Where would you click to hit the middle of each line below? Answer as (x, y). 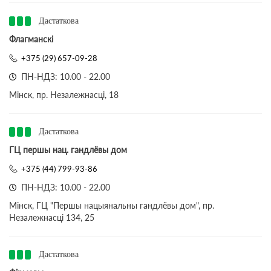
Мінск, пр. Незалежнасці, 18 (64, 95)
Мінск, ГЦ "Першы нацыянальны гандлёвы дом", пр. (112, 205)
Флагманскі (31, 39)
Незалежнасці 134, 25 (52, 217)
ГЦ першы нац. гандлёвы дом (68, 150)
